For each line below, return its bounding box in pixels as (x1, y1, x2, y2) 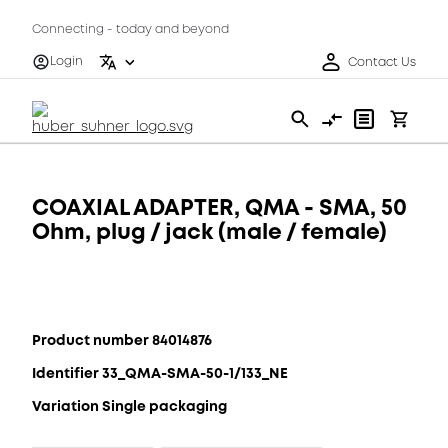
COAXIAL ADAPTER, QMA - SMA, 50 (32, 192, 407, 223)
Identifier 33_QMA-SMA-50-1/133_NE (32, 363, 288, 383)
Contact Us (348, 53, 416, 71)
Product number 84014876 (32, 330, 212, 350)
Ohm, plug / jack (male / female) (32, 216, 387, 247)
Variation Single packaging (32, 396, 227, 416)
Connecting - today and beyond (32, 21, 229, 38)
